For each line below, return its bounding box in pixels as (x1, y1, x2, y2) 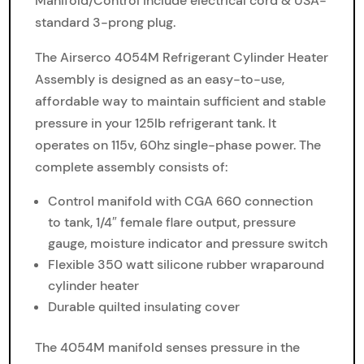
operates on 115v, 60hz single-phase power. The (35, 136, 322, 154)
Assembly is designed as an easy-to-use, (35, 71, 285, 88)
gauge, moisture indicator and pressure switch (48, 235, 328, 252)
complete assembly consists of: (35, 158, 228, 175)
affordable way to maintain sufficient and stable (35, 93, 327, 110)
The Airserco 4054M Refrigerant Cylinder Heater (35, 49, 329, 66)
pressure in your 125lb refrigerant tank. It (35, 115, 277, 132)
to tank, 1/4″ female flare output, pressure (48, 214, 297, 231)
